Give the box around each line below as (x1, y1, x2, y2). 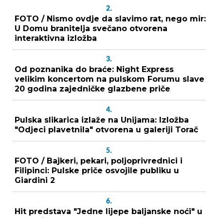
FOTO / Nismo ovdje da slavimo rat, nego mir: (15, 14, 206, 23)
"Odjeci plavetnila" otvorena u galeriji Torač (15, 125, 198, 134)
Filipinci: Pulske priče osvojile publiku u (15, 165, 179, 175)
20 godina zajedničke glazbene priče (15, 84, 170, 93)
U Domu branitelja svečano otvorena (15, 23, 167, 33)
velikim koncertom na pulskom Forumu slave (15, 74, 204, 84)
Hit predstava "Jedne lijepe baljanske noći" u (15, 206, 202, 216)
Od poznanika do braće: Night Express (15, 64, 174, 74)
